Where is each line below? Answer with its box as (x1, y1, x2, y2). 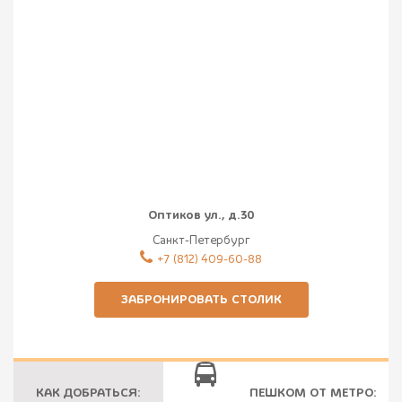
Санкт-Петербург (153, 232, 249, 249)
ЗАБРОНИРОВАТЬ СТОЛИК (120, 291, 282, 308)
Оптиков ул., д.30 (147, 206, 255, 223)
